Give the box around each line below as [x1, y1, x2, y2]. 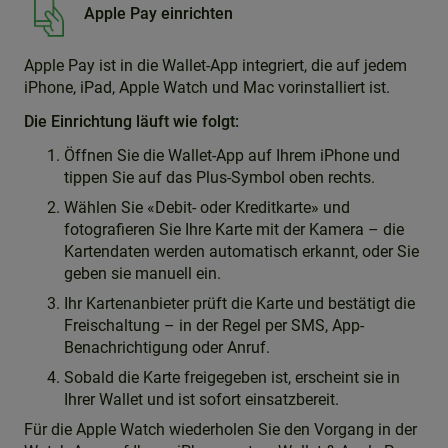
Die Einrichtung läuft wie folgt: [24, 112, 239, 131]
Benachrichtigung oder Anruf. [64, 338, 270, 357]
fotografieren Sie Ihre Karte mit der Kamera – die [64, 220, 404, 239]
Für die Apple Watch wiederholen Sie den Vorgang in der [24, 420, 417, 439]
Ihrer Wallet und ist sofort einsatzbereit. [64, 390, 339, 409]
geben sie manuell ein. [64, 264, 221, 283]
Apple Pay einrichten [84, 4, 233, 23]
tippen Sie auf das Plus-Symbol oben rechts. [64, 168, 375, 187]
